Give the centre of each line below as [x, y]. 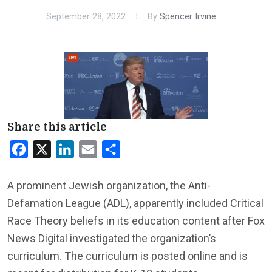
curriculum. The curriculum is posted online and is [127, 256]
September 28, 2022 [86, 17]
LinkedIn [92, 149]
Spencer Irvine [188, 17]
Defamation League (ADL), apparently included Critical [135, 203]
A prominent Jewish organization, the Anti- [109, 185]
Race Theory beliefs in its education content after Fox [136, 220]
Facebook [49, 149]
